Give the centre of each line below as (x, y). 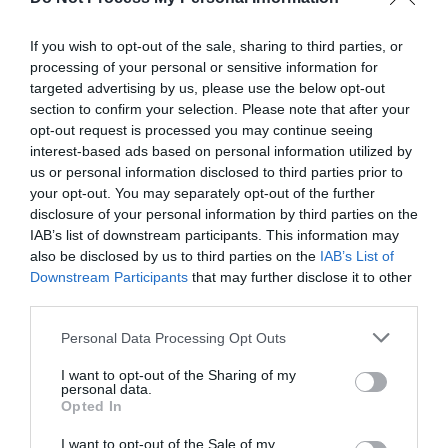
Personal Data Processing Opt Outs (173, 337)
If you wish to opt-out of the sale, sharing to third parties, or (216, 46)
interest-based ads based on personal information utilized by (221, 151)
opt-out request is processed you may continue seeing (201, 130)
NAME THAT (224, 243)
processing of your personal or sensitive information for (204, 67)
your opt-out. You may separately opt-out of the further (202, 193)
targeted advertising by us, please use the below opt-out (207, 88)
